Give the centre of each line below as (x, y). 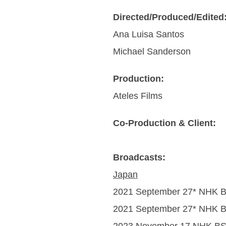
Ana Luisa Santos (149, 34)
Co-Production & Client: (164, 123)
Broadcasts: (139, 157)
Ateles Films (138, 96)
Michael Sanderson (152, 51)
